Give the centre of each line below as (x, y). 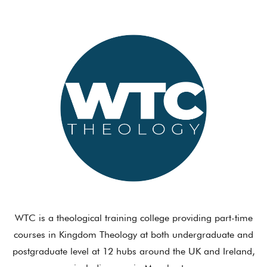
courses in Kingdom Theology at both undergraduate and (133, 234)
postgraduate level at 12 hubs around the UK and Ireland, (133, 251)
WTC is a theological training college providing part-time (133, 218)
